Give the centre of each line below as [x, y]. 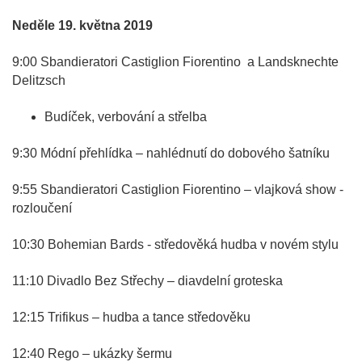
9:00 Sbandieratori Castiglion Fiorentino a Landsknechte [175, 62]
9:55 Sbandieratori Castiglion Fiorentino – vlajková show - [178, 190]
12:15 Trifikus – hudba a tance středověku [131, 318]
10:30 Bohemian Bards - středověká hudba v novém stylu [175, 245]
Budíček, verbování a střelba [126, 117]
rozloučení [42, 208]
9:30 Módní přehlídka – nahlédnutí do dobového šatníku [171, 154]
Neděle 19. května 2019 [82, 26]
